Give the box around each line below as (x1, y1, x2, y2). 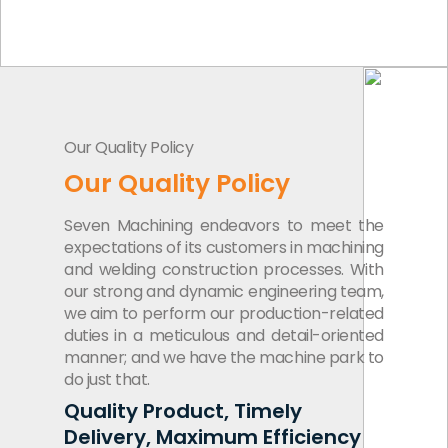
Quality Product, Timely (64, 396, 302, 425)
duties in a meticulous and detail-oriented (64, 323, 384, 347)
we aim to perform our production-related (64, 301, 384, 325)
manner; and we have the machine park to (64, 345, 384, 369)
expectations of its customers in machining (64, 235, 384, 259)
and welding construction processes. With (64, 257, 384, 281)
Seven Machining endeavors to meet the (64, 213, 384, 237)
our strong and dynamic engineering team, (64, 279, 384, 303)
